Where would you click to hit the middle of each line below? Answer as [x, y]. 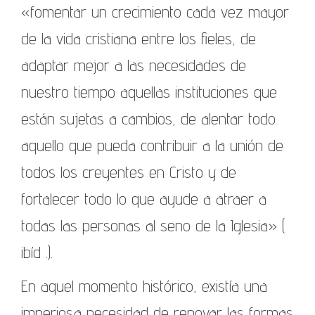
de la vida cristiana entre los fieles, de [139, 38]
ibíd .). [37, 252]
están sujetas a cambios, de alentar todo [148, 118]
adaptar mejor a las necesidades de [134, 65]
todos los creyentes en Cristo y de [129, 172]
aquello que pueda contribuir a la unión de [152, 145]
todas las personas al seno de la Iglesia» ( [153, 225]
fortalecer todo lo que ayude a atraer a [144, 198]
